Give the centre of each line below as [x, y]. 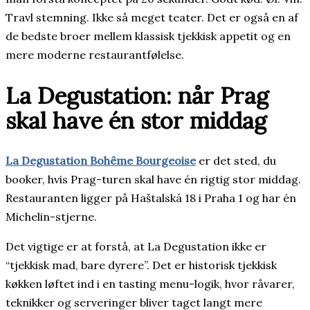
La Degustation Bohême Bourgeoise [101, 161]
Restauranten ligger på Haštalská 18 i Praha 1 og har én [151, 198]
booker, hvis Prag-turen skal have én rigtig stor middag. [153, 180]
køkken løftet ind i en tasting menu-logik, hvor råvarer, [150, 284]
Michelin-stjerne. [51, 217]
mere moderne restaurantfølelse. [95, 54]
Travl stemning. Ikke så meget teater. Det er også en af [152, 17]
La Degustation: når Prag [137, 95]
